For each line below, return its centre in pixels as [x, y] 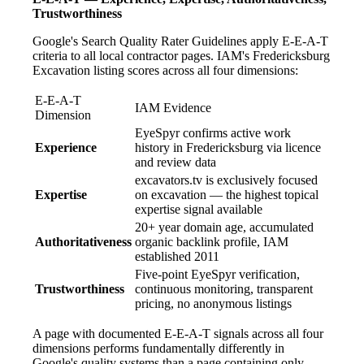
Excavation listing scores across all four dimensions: [165, 70]
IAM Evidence [173, 107]
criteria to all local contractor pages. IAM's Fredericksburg [181, 55]
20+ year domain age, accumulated [224, 227]
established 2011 [177, 256]
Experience [66, 147]
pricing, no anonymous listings [213, 303]
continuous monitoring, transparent [224, 288]
